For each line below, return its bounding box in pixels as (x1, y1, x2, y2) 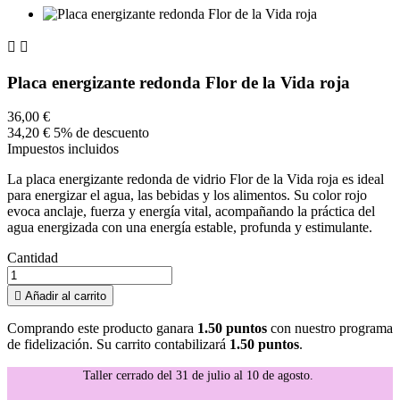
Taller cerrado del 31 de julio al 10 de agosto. (83, 369, 317, 383)
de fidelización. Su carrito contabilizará (7, 337, 229, 353)
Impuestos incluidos (7, 141, 119, 157)
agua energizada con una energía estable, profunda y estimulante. (7, 220, 372, 236)
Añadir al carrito (25, 289, 106, 304)
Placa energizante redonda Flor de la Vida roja (7, 72, 350, 92)
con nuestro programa (267, 321, 393, 337)
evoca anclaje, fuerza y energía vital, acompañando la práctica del (7, 204, 375, 220)
